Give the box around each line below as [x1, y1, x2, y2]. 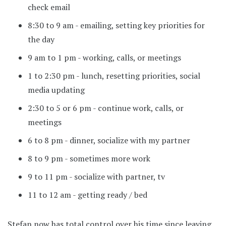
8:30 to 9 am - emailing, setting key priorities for [28, 19, 205, 31]
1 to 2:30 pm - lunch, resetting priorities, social [28, 70, 200, 81]
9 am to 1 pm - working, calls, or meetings [28, 51, 181, 63]
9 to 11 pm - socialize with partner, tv [28, 171, 165, 182]
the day [28, 33, 54, 45]
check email [28, 1, 70, 13]
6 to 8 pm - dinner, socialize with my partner [28, 134, 190, 146]
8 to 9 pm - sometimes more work [28, 152, 150, 164]
